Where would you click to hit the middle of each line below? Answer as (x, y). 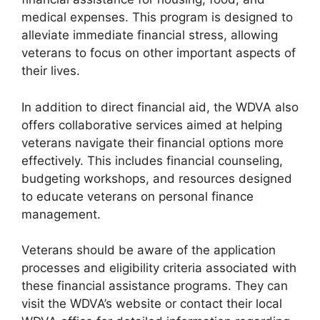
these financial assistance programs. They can (155, 286)
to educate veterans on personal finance (137, 196)
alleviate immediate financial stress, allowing (150, 35)
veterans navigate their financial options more (152, 142)
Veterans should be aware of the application (149, 250)
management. (61, 214)
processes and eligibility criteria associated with (159, 268)
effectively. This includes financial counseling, (152, 160)
